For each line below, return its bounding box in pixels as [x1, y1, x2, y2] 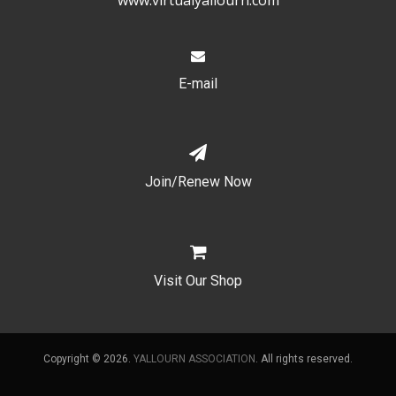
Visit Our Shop [154, 272, 242, 290]
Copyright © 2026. [43, 353, 133, 366]
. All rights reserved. [255, 353, 353, 366]
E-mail [179, 74, 217, 92]
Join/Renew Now [144, 173, 252, 191]
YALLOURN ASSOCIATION [133, 353, 255, 366]
